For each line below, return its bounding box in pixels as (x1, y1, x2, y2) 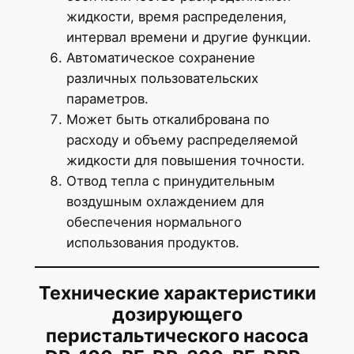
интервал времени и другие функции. (66, 28, 311, 45)
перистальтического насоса (46, 324, 308, 347)
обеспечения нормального (66, 213, 242, 230)
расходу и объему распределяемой (66, 131, 298, 148)
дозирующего (111, 303, 243, 326)
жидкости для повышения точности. (66, 152, 305, 168)
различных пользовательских (66, 70, 258, 86)
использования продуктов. (66, 234, 239, 250)
